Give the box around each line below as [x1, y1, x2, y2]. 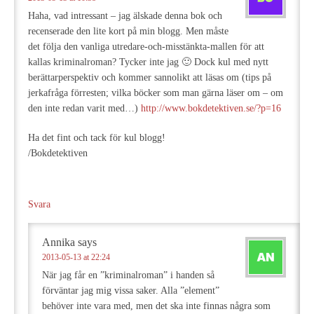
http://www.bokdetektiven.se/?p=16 [141, 103, 281, 114]
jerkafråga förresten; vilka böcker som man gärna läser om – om [28, 88, 283, 98]
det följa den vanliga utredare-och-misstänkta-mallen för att [28, 41, 264, 52]
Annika [42, 236, 75, 248]
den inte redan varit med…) [28, 103, 141, 114]
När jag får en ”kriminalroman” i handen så [42, 270, 214, 280]
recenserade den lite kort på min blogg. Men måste [28, 26, 228, 36]
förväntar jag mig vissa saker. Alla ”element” [42, 285, 219, 296]
